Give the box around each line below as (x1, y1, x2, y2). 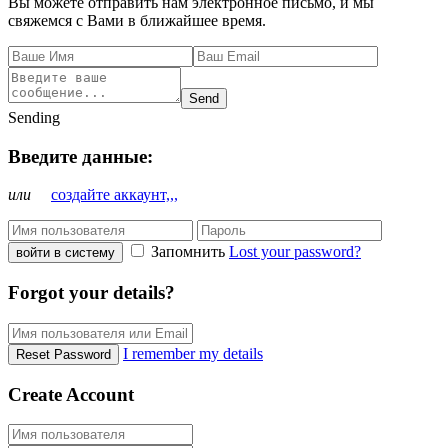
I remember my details (123, 344, 263, 362)
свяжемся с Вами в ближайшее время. (8, 11, 266, 29)
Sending (8, 108, 60, 126)
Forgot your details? (8, 282, 175, 304)
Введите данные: (8, 145, 153, 167)
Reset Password (16, 346, 111, 362)
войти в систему (16, 245, 115, 261)
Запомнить (147, 243, 229, 261)
